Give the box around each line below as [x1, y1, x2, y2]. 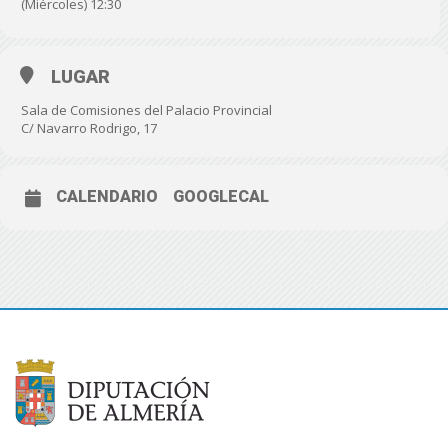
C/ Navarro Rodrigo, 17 [21, 119, 157, 137]
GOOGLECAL [173, 187, 269, 206]
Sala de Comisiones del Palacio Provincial [21, 101, 272, 119]
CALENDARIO [56, 187, 158, 206]
